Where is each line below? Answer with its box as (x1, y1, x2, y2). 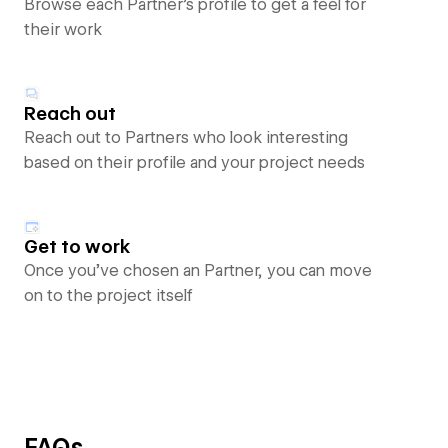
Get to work (24, 236, 131, 257)
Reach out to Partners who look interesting (24, 128, 348, 147)
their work (24, 20, 102, 39)
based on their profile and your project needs (24, 153, 365, 172)
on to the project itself (24, 286, 193, 305)
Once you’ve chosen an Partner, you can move (24, 261, 372, 280)
